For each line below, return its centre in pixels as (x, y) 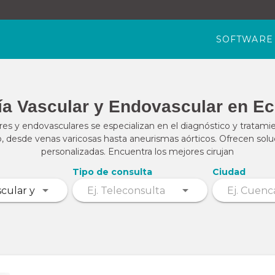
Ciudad (229, 172)
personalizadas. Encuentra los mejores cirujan (137, 152)
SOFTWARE (244, 39)
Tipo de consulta (112, 172)
